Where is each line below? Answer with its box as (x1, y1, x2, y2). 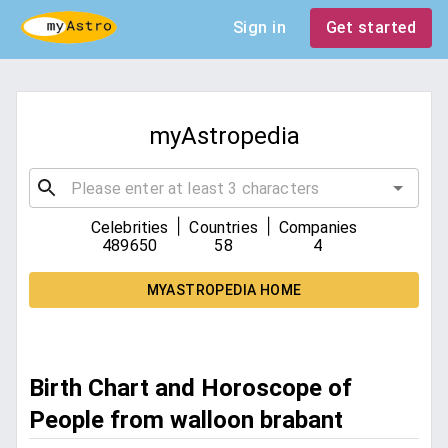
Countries (189, 218, 258, 238)
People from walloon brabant (29, 406, 343, 435)
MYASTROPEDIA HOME (146, 282, 302, 299)
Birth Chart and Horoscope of (29, 374, 352, 403)
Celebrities (90, 218, 169, 238)
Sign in (232, 18, 286, 37)
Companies (278, 218, 358, 238)
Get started (325, 18, 416, 37)
